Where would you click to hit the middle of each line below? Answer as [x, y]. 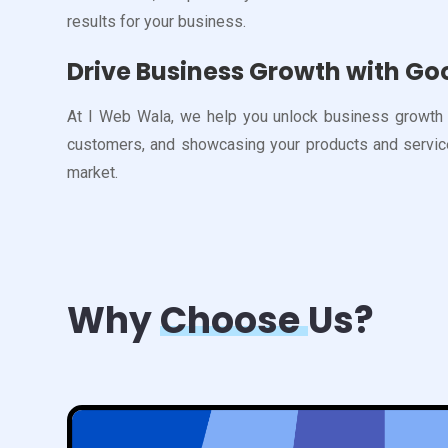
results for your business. [156, 21]
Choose [234, 320]
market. [92, 172]
